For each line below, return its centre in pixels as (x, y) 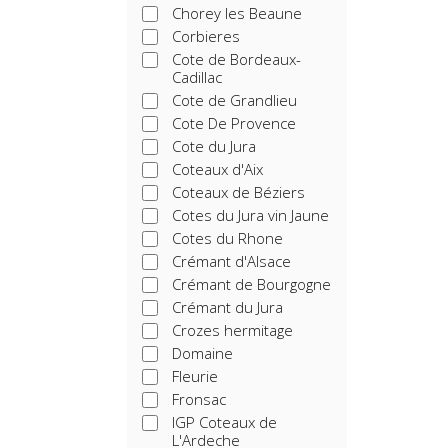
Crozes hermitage (232, 330)
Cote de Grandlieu (234, 100)
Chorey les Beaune (237, 13)
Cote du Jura (214, 146)
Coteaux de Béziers (238, 192)
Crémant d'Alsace (231, 261)
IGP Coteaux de (224, 422)
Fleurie (195, 376)
